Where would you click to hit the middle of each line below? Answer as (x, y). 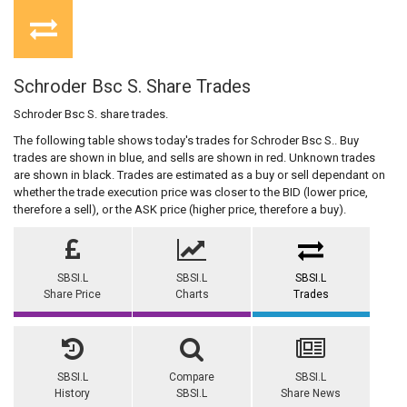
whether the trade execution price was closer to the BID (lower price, (191, 193)
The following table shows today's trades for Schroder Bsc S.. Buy (186, 141)
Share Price (73, 295)
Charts (192, 295)
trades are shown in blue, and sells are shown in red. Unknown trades (194, 158)
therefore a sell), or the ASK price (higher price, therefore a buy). (180, 210)
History (73, 394)
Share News (311, 394)
